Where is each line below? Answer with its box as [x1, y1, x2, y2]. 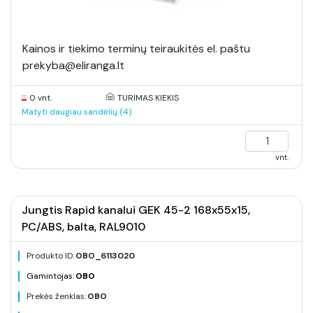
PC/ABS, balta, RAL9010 [22, 219, 145, 234]
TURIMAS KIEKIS [117, 92, 179, 103]
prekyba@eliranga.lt [22, 58, 124, 73]
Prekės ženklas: [27, 291, 86, 302]
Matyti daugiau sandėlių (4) [22, 106, 131, 117]
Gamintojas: [27, 270, 74, 282]
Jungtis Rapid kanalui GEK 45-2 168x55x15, [22, 203, 250, 217]
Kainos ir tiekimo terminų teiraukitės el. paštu [22, 41, 250, 56]
